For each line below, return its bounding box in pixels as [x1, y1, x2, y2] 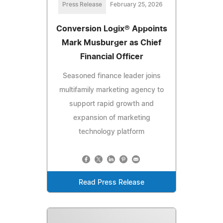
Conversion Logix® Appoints [56, 25, 167, 33]
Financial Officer [80, 53, 143, 61]
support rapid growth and [69, 101, 154, 108]
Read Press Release [79, 179, 144, 187]
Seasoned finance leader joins [62, 73, 161, 80]
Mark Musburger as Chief [62, 39, 161, 47]
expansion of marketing [73, 114, 150, 122]
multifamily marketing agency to [59, 87, 164, 94]
